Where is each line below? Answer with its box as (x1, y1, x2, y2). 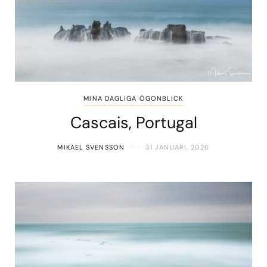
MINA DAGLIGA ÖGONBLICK (83, 94, 184, 103)
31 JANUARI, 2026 (145, 142, 210, 151)
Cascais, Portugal (70, 111, 197, 133)
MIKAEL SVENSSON (57, 142, 125, 151)
